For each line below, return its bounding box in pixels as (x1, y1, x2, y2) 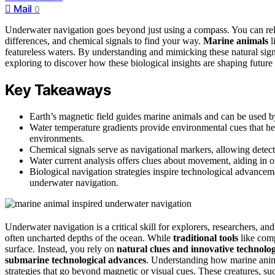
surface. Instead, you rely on (5, 244, 117, 255)
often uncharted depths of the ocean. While (5, 233, 173, 244)
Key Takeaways (5, 81, 111, 99)
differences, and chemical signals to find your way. (5, 36, 203, 47)
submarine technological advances (5, 255, 146, 266)
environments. (29, 133, 84, 144)
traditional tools (173, 233, 238, 244)
